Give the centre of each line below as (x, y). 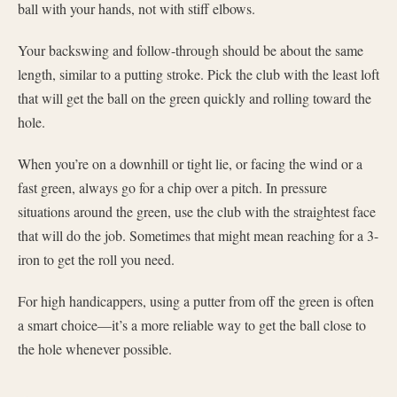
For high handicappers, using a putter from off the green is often (196, 301)
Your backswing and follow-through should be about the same (191, 50)
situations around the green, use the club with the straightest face (197, 211)
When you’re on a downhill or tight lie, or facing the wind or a (190, 163)
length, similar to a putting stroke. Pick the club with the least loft (198, 74)
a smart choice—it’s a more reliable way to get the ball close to (192, 325)
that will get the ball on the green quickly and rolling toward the (195, 98)
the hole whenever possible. (95, 349)
